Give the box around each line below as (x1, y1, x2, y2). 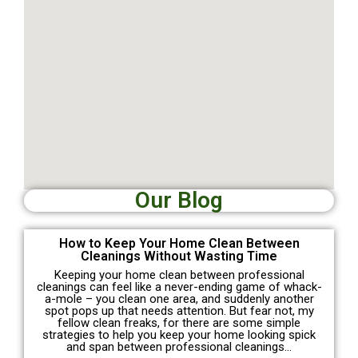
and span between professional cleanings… (66, 340, 292, 355)
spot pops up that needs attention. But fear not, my (44, 304, 314, 319)
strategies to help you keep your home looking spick (42, 328, 316, 343)
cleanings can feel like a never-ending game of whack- (36, 280, 322, 295)
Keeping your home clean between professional (54, 268, 304, 283)
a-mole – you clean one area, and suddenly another (44, 292, 314, 307)
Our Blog (135, 187, 223, 214)
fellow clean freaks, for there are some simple (58, 316, 300, 331)
